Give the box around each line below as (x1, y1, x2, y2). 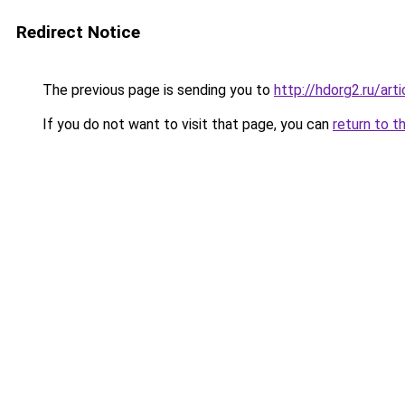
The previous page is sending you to (39, 81, 274, 99)
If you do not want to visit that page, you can (39, 116, 333, 133)
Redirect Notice (16, 22, 140, 42)
